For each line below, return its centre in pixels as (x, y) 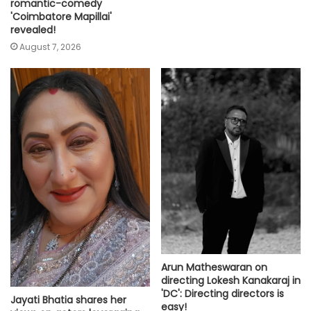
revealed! (33, 30)
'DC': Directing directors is (222, 294)
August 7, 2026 (50, 47)
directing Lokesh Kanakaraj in (231, 281)
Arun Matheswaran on (214, 268)
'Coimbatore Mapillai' (61, 17)
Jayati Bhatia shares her (68, 300)
